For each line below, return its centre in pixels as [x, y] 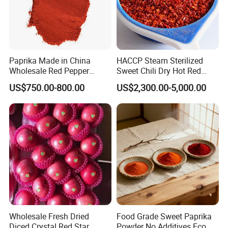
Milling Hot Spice [40, 81]
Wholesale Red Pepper [49, 71]
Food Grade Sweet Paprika [164, 216]
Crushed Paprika [146, 81]
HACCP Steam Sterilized [160, 61]
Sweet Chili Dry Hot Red [159, 71]
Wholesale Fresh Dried [49, 216]
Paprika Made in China [50, 61]
